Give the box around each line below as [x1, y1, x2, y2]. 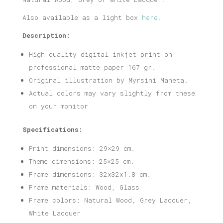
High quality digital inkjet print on [28, 50, 172, 59]
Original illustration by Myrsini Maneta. [28, 76, 188, 85]
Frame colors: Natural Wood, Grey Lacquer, [28, 196, 192, 205]
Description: [22, 31, 70, 40]
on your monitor [28, 102, 88, 111]
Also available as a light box [22, 13, 142, 22]
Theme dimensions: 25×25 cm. [28, 157, 134, 166]
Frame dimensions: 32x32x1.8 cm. [28, 170, 151, 179]
